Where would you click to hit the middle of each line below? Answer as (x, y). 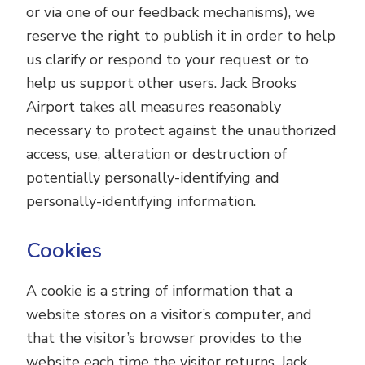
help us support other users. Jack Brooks (162, 83)
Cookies (64, 251)
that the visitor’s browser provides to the (164, 338)
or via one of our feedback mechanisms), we (171, 12)
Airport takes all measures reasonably (154, 107)
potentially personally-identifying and (153, 178)
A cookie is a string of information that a (160, 291)
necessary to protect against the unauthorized (182, 130)
